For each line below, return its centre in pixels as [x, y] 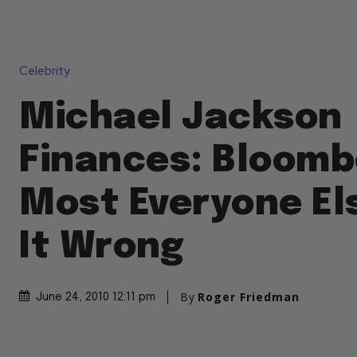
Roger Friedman [249, 297]
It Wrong [102, 248]
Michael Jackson [181, 119]
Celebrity [45, 71]
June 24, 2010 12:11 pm [96, 298]
